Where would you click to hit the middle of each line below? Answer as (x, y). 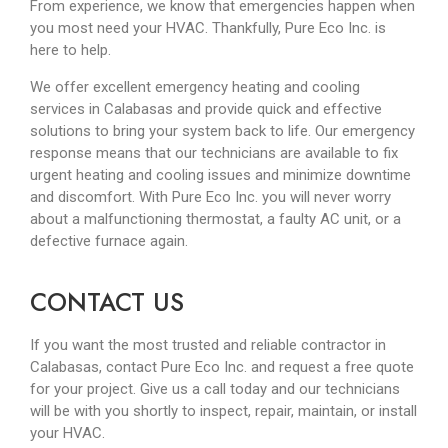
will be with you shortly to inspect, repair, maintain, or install (223, 411)
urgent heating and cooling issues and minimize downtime (220, 174)
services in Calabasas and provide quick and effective (206, 108)
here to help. (72, 50)
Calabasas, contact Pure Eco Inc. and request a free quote (222, 367)
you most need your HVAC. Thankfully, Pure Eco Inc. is (208, 28)
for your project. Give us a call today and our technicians (215, 389)
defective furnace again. (109, 240)
